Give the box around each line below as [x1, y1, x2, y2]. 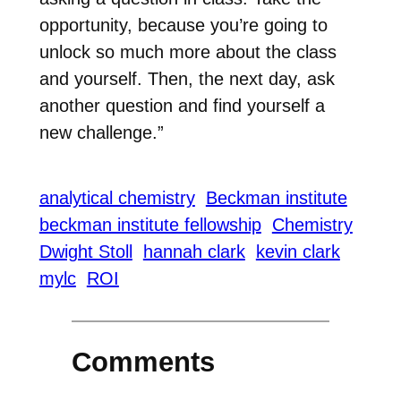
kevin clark [255, 241, 340, 261]
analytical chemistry [38, 187, 195, 208]
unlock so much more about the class [38, 42, 337, 63]
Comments [71, 346, 215, 378]
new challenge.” [38, 123, 164, 143]
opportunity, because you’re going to [38, 15, 328, 36]
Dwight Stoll [38, 241, 132, 261]
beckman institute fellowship [38, 214, 261, 235]
